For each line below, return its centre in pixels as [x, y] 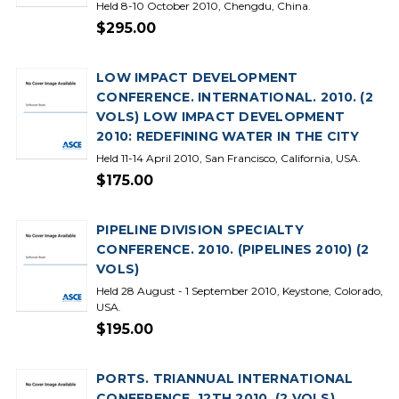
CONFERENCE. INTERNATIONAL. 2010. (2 [235, 97]
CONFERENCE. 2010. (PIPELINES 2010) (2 [233, 249]
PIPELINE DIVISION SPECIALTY [200, 230]
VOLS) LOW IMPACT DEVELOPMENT [220, 117]
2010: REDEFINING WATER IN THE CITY [228, 136]
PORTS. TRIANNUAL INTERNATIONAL [225, 379]
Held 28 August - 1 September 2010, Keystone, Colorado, [240, 291]
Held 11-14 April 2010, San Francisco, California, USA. [228, 158]
